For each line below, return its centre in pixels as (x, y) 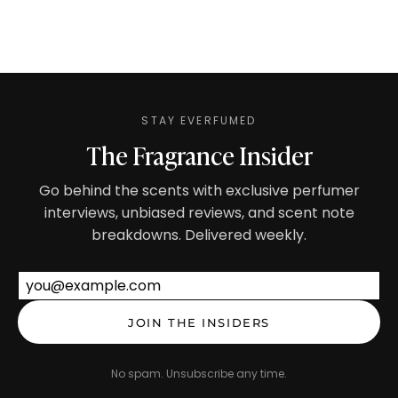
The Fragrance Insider (199, 154)
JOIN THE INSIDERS (199, 322)
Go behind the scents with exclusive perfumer (199, 190)
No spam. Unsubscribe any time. (199, 374)
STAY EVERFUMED (199, 120)
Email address (247, 283)
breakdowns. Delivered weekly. (199, 235)
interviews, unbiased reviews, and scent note (199, 212)
